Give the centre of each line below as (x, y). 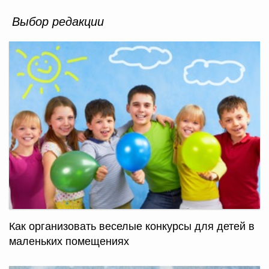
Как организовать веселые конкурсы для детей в (132, 225)
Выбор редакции (58, 20)
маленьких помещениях (69, 240)
